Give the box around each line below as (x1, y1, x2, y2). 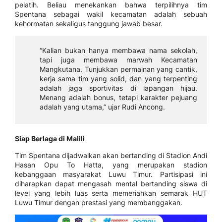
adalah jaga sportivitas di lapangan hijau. (40, 84, 197, 93)
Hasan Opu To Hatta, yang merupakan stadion (15, 161, 207, 169)
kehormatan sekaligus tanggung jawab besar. (15, 19, 163, 28)
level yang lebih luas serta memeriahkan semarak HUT (15, 189, 207, 198)
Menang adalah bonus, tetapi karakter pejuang (40, 93, 197, 102)
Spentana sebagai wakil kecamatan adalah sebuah (15, 10, 207, 19)
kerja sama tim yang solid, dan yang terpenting (40, 74, 197, 83)
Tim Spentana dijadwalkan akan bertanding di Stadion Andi (15, 151, 207, 160)
